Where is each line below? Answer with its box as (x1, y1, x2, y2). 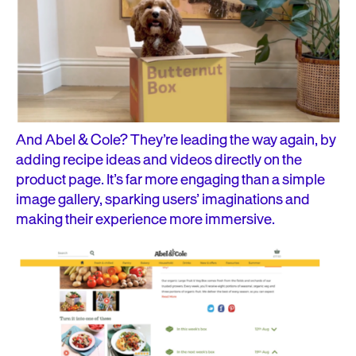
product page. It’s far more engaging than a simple (16, 169, 325, 190)
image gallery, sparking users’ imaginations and (16, 189, 310, 210)
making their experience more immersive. (16, 209, 275, 230)
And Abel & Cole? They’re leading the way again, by (16, 130, 336, 150)
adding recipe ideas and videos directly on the (16, 149, 302, 170)
